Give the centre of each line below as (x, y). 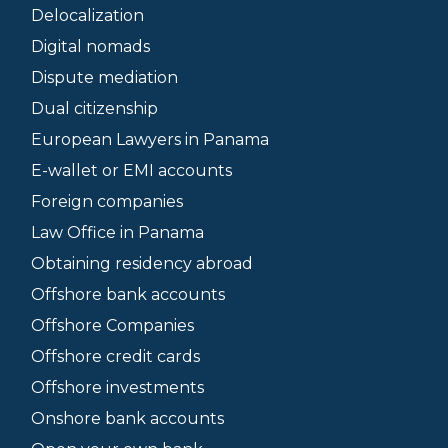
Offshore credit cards (115, 356)
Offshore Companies (112, 325)
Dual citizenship (94, 108)
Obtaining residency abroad (142, 263)
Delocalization (87, 15)
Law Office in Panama (117, 232)
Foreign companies (107, 201)
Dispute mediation (104, 77)
